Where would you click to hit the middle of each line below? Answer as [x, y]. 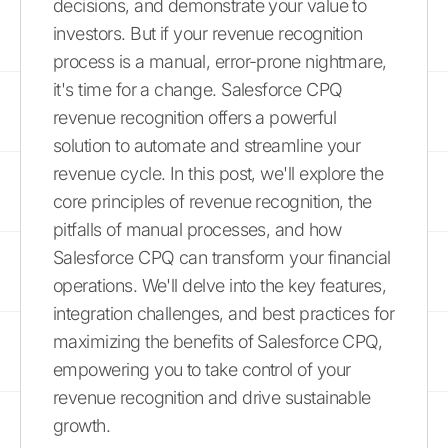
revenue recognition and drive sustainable [212, 397]
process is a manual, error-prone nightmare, [220, 61]
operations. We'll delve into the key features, [220, 285]
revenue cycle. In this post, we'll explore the [218, 173]
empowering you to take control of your [202, 369]
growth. [82, 425]
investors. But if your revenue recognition [208, 33]
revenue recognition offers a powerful [195, 117]
